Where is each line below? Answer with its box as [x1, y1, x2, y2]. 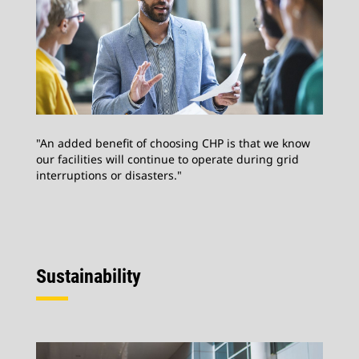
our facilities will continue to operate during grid [36, 151, 299, 167]
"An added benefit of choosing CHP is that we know [36, 135, 310, 151]
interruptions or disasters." [36, 167, 182, 184]
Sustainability [36, 265, 141, 288]
